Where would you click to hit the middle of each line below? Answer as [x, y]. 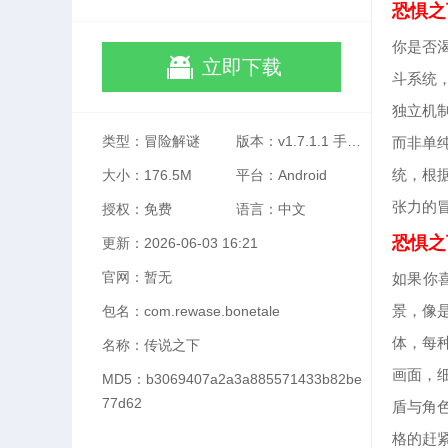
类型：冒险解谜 [151, 141]
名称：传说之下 [151, 345]
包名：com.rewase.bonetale [191, 311]
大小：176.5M [147, 175]
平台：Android [282, 175]
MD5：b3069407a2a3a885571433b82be [232, 379]
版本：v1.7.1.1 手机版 [354, 141]
